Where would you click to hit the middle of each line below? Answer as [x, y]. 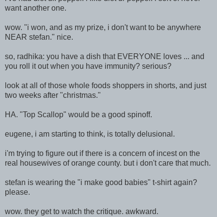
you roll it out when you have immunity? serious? [88, 66]
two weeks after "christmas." [53, 95]
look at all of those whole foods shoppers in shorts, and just [106, 85]
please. [17, 192]
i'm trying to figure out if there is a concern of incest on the [102, 153]
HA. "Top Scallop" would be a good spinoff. [78, 114]
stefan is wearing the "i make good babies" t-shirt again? [101, 182]
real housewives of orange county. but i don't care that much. [108, 163]
